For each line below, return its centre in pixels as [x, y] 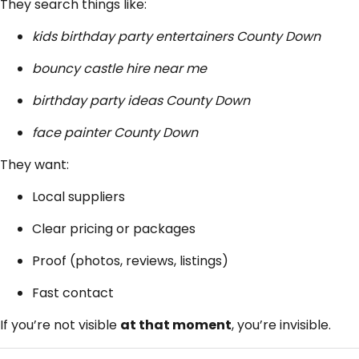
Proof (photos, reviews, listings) [130, 261]
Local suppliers [79, 197]
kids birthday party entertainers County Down [176, 37]
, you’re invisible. [281, 325]
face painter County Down [115, 133]
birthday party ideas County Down [141, 101]
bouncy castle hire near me [119, 69]
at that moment [176, 325]
